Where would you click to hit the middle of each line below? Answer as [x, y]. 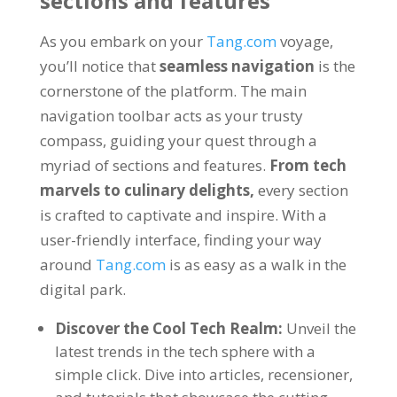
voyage [304, 41]
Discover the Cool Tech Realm [166, 328]
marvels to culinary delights [144, 190]
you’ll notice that [97, 66]
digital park [81, 289]
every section [303, 190]
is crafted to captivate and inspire [157, 215]
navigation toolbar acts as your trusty [171, 116]
